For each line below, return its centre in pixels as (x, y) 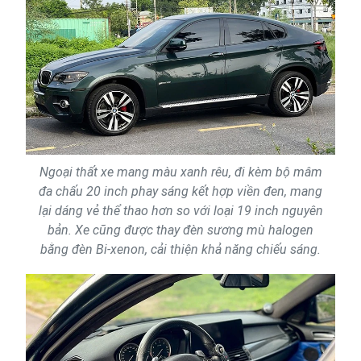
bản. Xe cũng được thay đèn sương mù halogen (180, 230)
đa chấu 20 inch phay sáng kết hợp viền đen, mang (180, 192)
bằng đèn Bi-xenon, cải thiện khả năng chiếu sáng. (180, 250)
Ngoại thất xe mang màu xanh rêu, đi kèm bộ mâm (180, 172)
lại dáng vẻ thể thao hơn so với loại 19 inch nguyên (180, 211)
